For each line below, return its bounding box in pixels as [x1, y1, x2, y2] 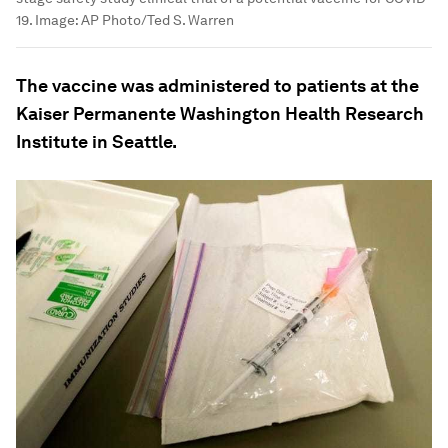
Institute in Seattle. [16, 130, 177, 152]
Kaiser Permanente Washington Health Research [16, 102, 424, 124]
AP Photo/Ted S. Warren [81, 11, 234, 28]
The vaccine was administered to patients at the [16, 74, 419, 96]
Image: [32, 11, 81, 28]
